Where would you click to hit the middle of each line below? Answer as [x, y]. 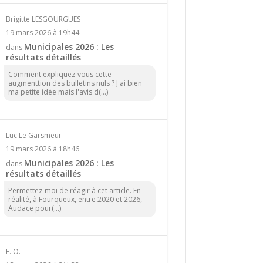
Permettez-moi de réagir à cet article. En [74, 190]
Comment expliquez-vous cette [60, 74]
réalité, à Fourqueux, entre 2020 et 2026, [75, 199]
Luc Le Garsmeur [33, 135]
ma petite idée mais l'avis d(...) [58, 92]
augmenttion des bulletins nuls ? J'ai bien [75, 83]
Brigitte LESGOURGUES [43, 19]
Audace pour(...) [34, 208]
